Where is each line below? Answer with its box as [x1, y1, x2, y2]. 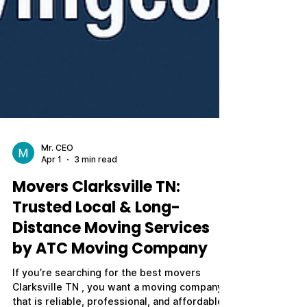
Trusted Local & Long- [12, 224, 180, 245]
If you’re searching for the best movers [12, 295, 201, 306]
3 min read [74, 182, 117, 192]
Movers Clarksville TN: [12, 204, 180, 225]
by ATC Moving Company [12, 265, 208, 286]
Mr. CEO [41, 170, 73, 180]
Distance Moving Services [12, 245, 210, 266]
